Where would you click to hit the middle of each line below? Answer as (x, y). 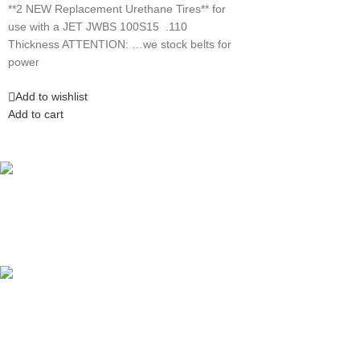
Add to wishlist (51, 97)
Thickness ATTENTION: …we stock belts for (120, 45)
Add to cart (36, 115)
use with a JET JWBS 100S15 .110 (98, 27)
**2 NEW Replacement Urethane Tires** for (117, 9)
